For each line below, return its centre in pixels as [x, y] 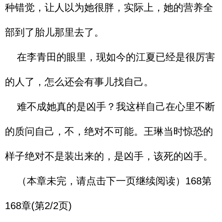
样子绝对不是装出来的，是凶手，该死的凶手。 [109, 156]
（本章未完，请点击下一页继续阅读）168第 [108, 181]
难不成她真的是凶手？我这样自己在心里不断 [110, 107]
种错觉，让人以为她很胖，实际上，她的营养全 [109, 7]
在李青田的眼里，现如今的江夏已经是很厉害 [110, 57]
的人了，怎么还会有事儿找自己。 [79, 82]
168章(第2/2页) [38, 206]
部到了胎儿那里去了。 [55, 32]
